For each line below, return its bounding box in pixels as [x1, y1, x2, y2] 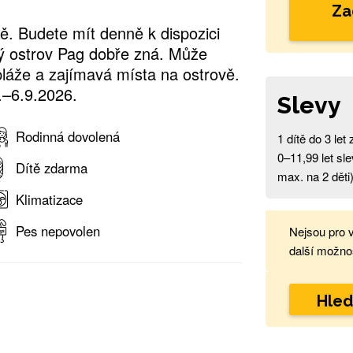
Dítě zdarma [16, 158, 88, 177]
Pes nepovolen [16, 221, 101, 240]
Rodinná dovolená [16, 126, 121, 146]
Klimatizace [16, 189, 84, 209]
